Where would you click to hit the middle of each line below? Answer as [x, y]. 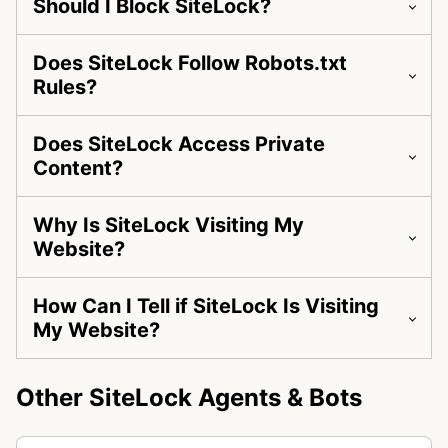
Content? [78, 168]
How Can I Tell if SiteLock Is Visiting [206, 306]
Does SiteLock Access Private [179, 144]
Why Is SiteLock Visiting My [168, 225]
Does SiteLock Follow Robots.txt [190, 63]
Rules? [65, 87]
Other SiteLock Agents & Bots [189, 398]
